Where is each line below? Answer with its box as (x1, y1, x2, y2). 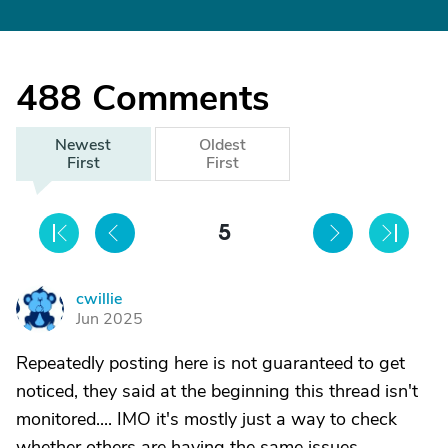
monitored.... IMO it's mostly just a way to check (16, 407, 397, 432)
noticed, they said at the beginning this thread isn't (16, 379, 418, 404)
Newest (55, 134, 112, 157)
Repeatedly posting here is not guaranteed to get (16, 351, 405, 376)
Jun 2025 (76, 308, 143, 331)
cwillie (76, 288, 122, 311)
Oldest (198, 134, 246, 157)
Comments (92, 74, 269, 124)
